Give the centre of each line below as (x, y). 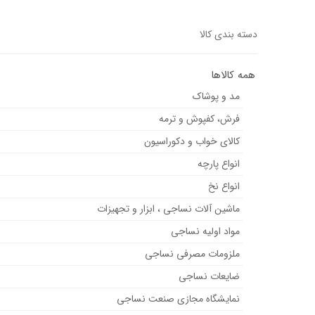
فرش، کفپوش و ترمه (199, 119)
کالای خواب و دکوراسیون (192, 142)
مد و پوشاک (216, 97)
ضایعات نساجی (209, 277)
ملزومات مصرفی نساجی (192, 254)
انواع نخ (224, 187)
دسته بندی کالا (228, 35)
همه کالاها (233, 76)
